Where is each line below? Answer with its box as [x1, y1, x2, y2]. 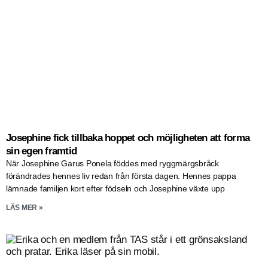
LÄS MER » [6, 203, 43, 212]
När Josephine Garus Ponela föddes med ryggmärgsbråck [6, 158, 219, 168]
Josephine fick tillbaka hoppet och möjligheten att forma [6, 132, 250, 144]
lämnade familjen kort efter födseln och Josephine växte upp [6, 183, 225, 193]
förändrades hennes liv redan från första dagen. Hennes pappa [6, 170, 236, 181]
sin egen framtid [6, 145, 77, 157]
